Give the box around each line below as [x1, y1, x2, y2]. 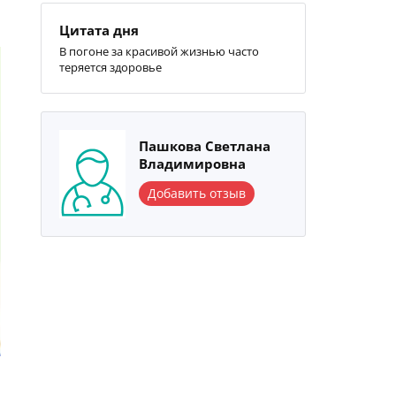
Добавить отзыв [148, 185, 246, 202]
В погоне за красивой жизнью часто [59, 43, 259, 59]
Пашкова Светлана [139, 137, 270, 155]
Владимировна [139, 155, 246, 172]
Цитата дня [59, 21, 139, 39]
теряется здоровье [59, 59, 162, 75]
